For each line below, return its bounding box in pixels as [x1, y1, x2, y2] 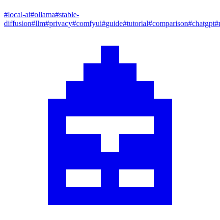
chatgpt [192, 19, 215, 27]
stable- [59, 10, 79, 19]
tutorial [127, 19, 148, 27]
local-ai [8, 10, 30, 19]
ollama [34, 10, 55, 19]
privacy [49, 19, 72, 27]
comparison [152, 19, 188, 27]
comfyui [76, 19, 102, 27]
